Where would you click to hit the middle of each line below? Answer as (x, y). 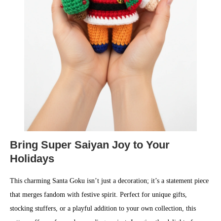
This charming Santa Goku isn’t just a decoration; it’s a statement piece (109, 181)
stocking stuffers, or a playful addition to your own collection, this (103, 208)
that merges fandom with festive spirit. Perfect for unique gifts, (98, 195)
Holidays (32, 159)
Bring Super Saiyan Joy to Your (90, 145)
